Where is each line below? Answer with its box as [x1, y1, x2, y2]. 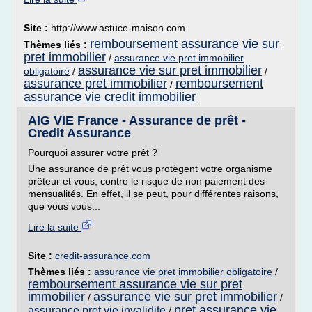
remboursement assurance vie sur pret [28, 277, 242, 291]
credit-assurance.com [55, 250, 150, 261]
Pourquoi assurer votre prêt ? [28, 147, 157, 158]
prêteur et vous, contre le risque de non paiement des [28, 175, 265, 187]
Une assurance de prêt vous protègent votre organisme [28, 163, 272, 174]
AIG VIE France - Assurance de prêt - [28, 114, 246, 127]
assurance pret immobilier [24, 77, 167, 91]
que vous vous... [28, 201, 100, 212]
